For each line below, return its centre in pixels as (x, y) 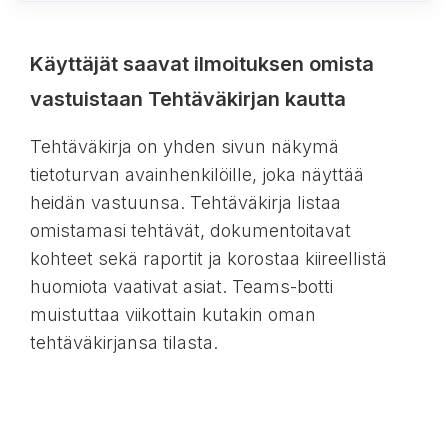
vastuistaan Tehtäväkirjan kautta (187, 99)
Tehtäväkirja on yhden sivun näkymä (184, 147)
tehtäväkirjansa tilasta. (123, 343)
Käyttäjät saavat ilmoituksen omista (201, 64)
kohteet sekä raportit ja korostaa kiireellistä (208, 259)
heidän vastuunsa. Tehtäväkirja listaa (185, 203)
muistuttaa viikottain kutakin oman (172, 315)
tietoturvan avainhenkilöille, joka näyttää (196, 175)
